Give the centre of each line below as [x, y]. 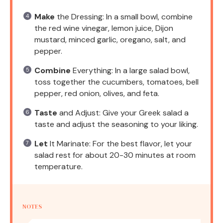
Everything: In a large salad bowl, [130, 70]
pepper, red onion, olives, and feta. [97, 93]
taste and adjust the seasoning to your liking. [116, 124]
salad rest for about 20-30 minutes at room [115, 155]
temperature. [58, 166]
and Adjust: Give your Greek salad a [123, 112]
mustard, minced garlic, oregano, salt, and [110, 39]
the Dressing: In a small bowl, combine [124, 16]
